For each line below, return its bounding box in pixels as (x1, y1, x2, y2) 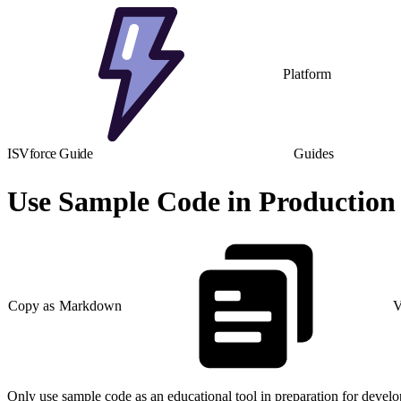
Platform (283, 66, 331, 81)
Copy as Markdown (8, 298, 123, 314)
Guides (294, 146, 334, 161)
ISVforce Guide (7, 146, 93, 161)
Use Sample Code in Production (7, 185, 396, 218)
